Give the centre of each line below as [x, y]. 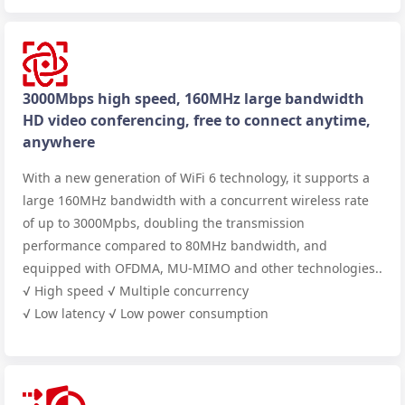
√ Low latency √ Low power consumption [146, 313]
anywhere [59, 141]
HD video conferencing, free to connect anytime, [197, 120]
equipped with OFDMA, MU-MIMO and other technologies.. [202, 268]
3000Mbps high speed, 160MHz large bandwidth [193, 98]
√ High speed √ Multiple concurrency [136, 290]
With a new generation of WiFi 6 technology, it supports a [196, 177]
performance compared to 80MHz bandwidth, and [175, 245]
